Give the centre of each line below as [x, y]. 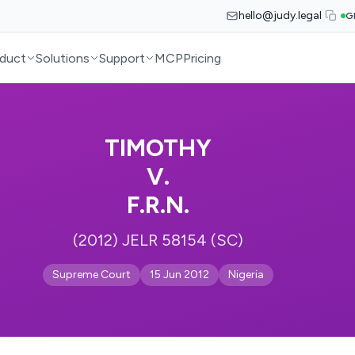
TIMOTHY [158, 148]
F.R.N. [158, 205]
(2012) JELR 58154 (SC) [158, 240]
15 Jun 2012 [179, 275]
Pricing [202, 58]
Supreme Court [91, 275]
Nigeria [246, 275]
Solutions [63, 58]
